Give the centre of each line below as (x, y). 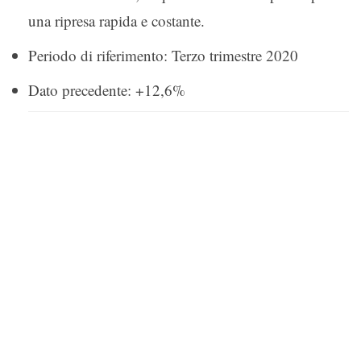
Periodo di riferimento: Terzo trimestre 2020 (163, 55)
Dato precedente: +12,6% (107, 89)
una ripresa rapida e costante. (116, 20)
